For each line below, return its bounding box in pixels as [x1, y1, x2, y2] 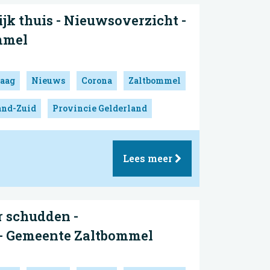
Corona [81, 74, 112, 86]
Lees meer [123, 151, 175, 165]
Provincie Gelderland [52, 102, 147, 114]
